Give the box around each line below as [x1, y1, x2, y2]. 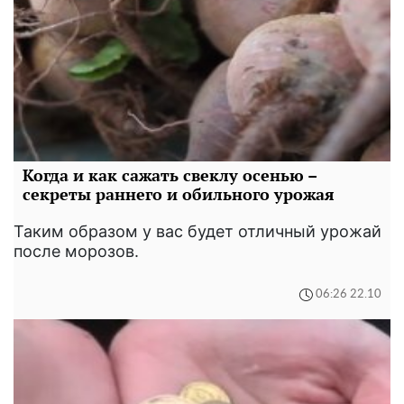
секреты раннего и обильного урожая [23, 182, 335, 205]
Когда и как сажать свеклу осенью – [23, 163, 317, 186]
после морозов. [14, 241, 139, 261]
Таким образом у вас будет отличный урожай [14, 221, 381, 241]
